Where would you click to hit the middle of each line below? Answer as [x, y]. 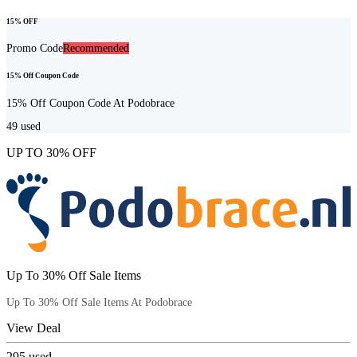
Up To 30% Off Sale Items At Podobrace [99, 302]
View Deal [33, 328]
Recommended [96, 49]
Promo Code [35, 49]
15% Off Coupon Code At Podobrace [90, 103]
